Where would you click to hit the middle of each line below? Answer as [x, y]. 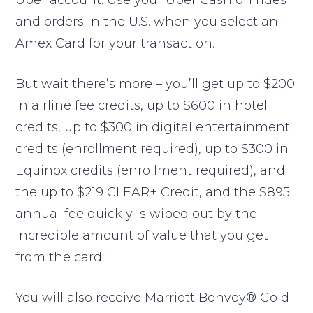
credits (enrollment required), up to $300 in [152, 149]
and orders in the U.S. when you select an [147, 22]
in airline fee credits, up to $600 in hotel [142, 106]
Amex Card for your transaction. [115, 44]
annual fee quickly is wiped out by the [137, 214]
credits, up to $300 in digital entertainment [153, 128]
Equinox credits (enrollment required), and [151, 171]
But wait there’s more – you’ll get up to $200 [155, 84]
